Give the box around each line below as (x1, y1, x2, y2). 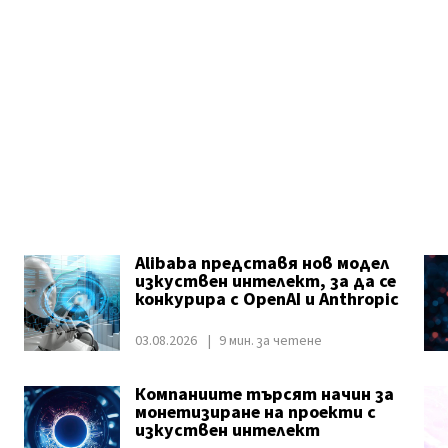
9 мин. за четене (218, 331, 322, 351)
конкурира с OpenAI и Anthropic (134, 287, 399, 312)
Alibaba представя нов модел (134, 251, 390, 276)
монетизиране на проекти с (134, 400, 376, 425)
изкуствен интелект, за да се (134, 269, 396, 294)
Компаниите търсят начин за (134, 382, 394, 407)
